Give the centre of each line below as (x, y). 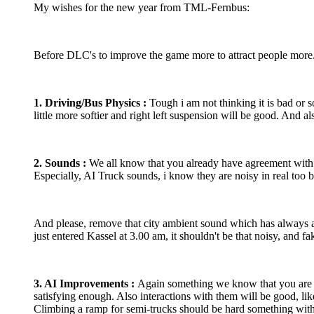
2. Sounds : (60, 163)
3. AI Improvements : (86, 283)
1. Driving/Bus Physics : (90, 102)
